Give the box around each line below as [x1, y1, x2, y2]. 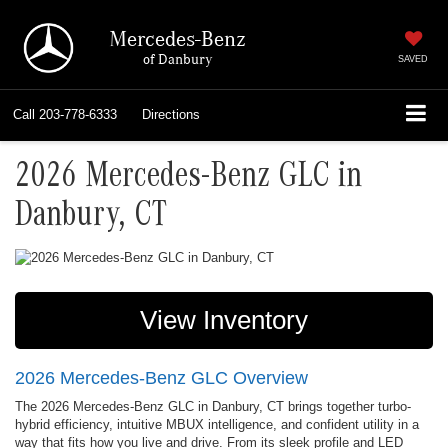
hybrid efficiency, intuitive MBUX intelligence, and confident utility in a [15, 416, 419, 432]
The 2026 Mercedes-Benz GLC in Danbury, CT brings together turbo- [15, 398, 411, 414]
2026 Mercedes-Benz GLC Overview [15, 367, 308, 388]
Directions [142, 107, 200, 122]
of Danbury [142, 49, 212, 67]
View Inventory [140, 304, 308, 335]
